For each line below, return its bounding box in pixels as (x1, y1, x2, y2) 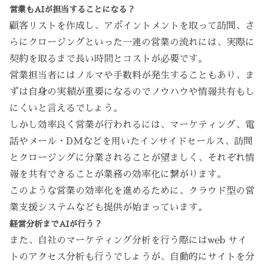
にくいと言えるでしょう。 (9, 104, 123, 114)
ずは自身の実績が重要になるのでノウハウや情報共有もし (9, 87, 255, 97)
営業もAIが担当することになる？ (9, 5, 135, 14)
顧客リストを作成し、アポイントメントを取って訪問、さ (9, 21, 255, 31)
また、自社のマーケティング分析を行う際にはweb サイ (9, 236, 247, 246)
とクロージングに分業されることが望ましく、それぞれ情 (9, 153, 255, 163)
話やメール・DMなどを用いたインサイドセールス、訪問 (9, 137, 253, 147)
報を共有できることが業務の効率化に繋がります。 (9, 170, 226, 180)
